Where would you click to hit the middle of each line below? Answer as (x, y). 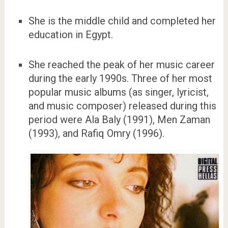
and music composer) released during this (122, 106)
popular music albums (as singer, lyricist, (118, 92)
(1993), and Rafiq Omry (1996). (96, 133)
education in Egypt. (70, 35)
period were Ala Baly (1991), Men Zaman (119, 119)
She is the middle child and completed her (122, 21)
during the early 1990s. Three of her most (120, 78)
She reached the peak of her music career (121, 64)
